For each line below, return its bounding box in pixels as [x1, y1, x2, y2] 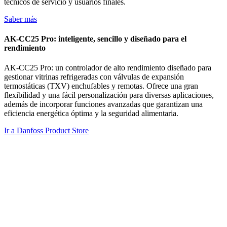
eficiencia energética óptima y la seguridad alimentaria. [4, 109, 178, 118]
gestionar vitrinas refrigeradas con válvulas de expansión [4, 72, 184, 82]
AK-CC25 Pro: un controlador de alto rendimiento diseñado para [4, 63, 211, 72]
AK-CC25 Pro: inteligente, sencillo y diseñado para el [4, 34, 186, 44]
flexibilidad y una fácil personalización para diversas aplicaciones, [4, 91, 214, 100]
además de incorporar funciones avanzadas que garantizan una [4, 100, 203, 109]
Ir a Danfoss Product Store [4, 126, 89, 135]
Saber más [4, 14, 37, 23]
